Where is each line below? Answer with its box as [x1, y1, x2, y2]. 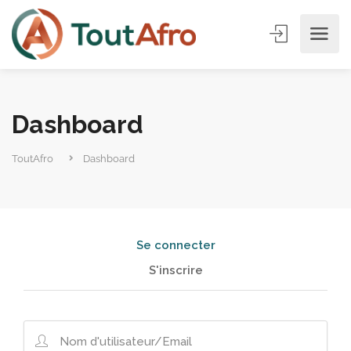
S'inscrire [148, 263, 203, 277]
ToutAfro [12, 153, 53, 165]
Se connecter [136, 238, 215, 252]
